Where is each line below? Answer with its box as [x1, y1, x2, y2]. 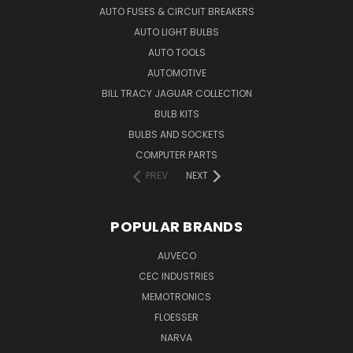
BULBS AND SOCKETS [128, 127, 225, 141]
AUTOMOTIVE [147, 65, 206, 80]
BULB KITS [154, 106, 199, 121]
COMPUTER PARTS [136, 147, 217, 162]
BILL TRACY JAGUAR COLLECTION [101, 86, 252, 100]
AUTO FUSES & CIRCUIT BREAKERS [98, 4, 255, 18]
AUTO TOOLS [147, 45, 206, 59]
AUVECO [157, 248, 196, 262]
